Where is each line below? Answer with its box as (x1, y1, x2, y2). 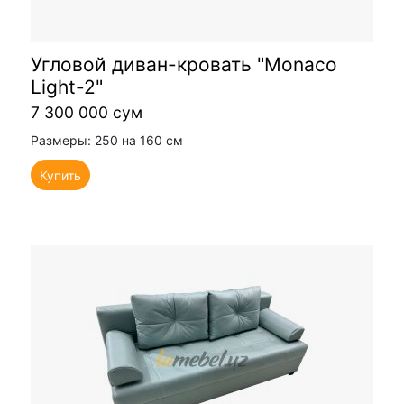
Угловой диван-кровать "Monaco (31, 53, 337, 77)
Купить (40, 167, 81, 183)
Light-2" (31, 76, 103, 99)
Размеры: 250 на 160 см (31, 133, 183, 149)
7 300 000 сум (31, 103, 142, 123)
